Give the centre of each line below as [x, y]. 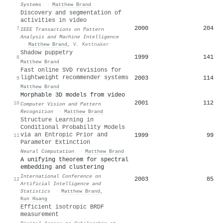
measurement [40, 214]
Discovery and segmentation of [71, 13]
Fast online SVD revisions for [71, 70]
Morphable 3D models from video [73, 95]
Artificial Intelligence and [61, 183]
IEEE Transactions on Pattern [62, 29]
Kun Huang [34, 198]
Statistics [35, 191]
